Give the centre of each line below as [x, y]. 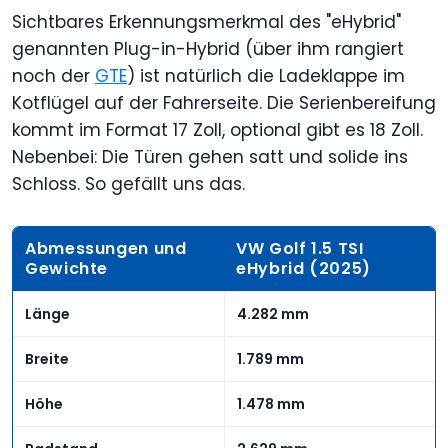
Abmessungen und [106, 248]
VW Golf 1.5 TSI [300, 248]
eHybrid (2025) [303, 268]
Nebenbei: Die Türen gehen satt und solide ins [210, 156]
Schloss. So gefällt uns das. [128, 183]
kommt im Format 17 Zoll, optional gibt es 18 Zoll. [217, 129]
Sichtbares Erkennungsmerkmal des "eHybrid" [206, 21]
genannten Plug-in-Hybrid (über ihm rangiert [208, 48]
